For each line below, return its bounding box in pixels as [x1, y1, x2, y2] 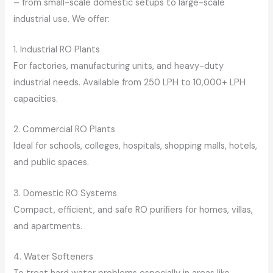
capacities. [13, 93, 58, 105]
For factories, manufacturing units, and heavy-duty [13, 60, 224, 72]
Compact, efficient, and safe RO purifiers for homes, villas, [13, 204, 253, 216]
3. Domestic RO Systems [13, 187, 118, 199]
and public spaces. [13, 157, 90, 169]
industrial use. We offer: [13, 13, 110, 25]
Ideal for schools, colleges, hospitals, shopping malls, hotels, [13, 140, 258, 152]
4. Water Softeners [13, 250, 94, 263]
